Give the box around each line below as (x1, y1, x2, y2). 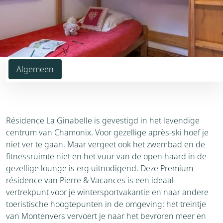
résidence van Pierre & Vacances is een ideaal (6, 175, 174, 186)
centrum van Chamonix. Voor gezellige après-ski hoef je (6, 127, 209, 138)
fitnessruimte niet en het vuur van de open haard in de (6, 151, 207, 162)
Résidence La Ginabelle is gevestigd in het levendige (6, 115, 200, 126)
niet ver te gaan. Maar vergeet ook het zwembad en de (6, 139, 205, 150)
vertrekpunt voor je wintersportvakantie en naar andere (6, 187, 209, 198)
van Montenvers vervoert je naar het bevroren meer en (6, 211, 206, 222)
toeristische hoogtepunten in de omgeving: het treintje (6, 199, 206, 210)
